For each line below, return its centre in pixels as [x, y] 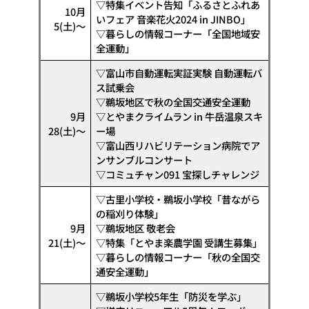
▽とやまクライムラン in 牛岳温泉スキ [180, 116]
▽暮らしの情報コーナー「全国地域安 [178, 33]
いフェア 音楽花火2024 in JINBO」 [173, 19]
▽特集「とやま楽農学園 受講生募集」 [179, 242]
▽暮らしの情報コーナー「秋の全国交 [178, 257]
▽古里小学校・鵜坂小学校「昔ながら [178, 199]
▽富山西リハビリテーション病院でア [178, 145]
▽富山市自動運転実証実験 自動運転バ [179, 72]
